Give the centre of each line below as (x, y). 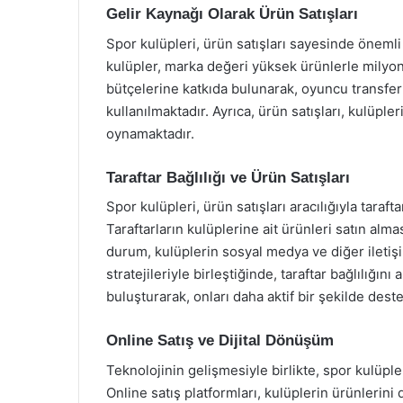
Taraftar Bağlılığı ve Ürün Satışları (228, 177)
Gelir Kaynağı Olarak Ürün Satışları (232, 14)
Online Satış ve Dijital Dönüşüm (220, 340)
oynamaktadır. (150, 133)
